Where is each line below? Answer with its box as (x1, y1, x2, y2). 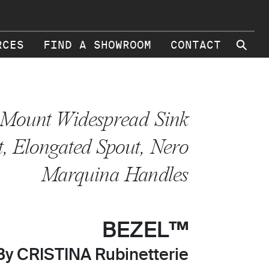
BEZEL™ (102, 220, 189, 242)
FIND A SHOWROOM (43, 38, 151, 52)
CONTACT (171, 38, 221, 52)
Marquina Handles (41, 163, 189, 186)
